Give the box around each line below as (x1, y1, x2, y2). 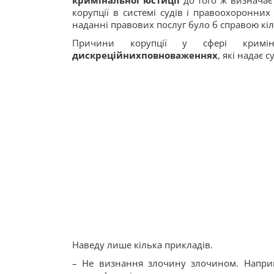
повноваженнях (141, 49, 218, 61)
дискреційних (72, 49, 141, 61)
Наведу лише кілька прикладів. (72, 239, 213, 251)
